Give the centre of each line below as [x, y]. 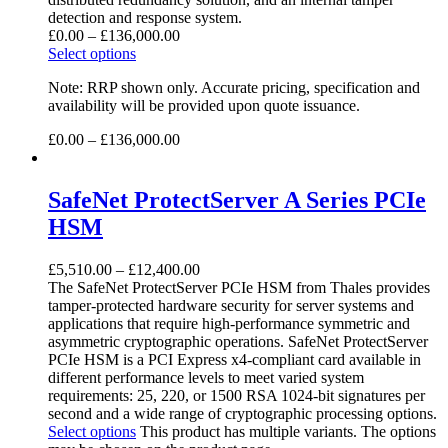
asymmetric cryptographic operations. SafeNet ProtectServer [238, 341]
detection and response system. [145, 18]
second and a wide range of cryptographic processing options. [242, 413]
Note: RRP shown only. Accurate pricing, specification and [234, 88]
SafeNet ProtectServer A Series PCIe [237, 200]
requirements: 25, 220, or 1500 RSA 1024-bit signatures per [236, 395]
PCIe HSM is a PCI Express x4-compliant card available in [234, 359]
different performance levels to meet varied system [206, 377]
